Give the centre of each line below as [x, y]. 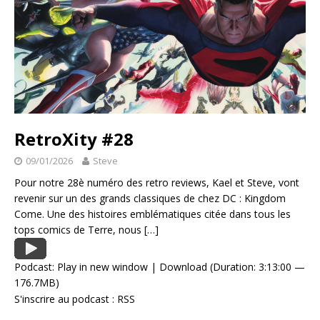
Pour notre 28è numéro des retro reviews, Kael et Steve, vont [157, 183]
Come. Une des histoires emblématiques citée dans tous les [152, 214]
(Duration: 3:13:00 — [256, 267]
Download [183, 267]
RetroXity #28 [74, 139]
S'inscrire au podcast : [66, 299]
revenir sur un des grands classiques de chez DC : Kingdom [150, 199]
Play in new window [102, 267]
